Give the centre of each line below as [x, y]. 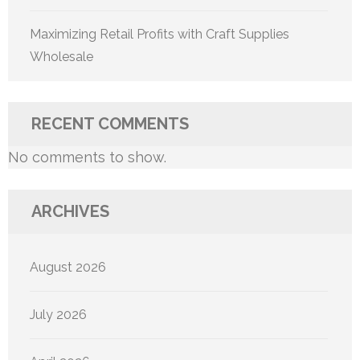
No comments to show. [87, 157]
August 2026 [68, 267]
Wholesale [61, 56]
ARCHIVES [70, 211]
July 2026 [58, 314]
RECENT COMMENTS [110, 123]
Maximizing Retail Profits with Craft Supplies [160, 34]
